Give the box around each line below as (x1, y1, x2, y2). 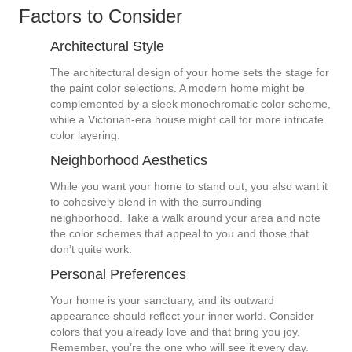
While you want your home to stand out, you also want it (50, 180, 328, 193)
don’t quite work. (50, 243, 132, 256)
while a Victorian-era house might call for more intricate (50, 113, 324, 126)
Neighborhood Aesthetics (50, 152, 207, 169)
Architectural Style (50, 38, 164, 55)
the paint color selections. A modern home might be (50, 82, 305, 95)
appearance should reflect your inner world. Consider (50, 310, 314, 323)
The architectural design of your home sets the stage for (50, 66, 329, 79)
